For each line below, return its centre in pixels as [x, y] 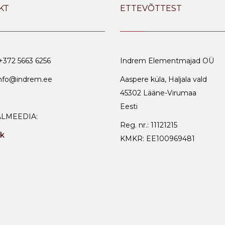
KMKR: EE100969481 [157, 139]
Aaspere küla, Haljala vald [163, 79]
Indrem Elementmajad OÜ [167, 61]
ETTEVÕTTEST [151, 8]
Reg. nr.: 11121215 [149, 125]
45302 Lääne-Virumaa [158, 93]
